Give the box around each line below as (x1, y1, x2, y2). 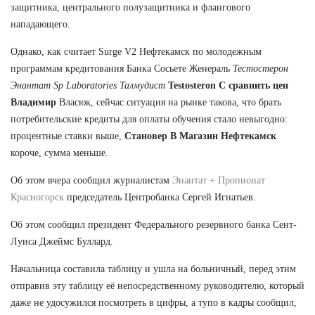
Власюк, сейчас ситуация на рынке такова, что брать (56, 96, 281, 108)
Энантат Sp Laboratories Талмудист (11, 79, 165, 91)
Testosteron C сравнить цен (168, 79, 288, 91)
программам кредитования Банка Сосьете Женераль (11, 63, 233, 74)
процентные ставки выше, (11, 130, 124, 141)
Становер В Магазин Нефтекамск (124, 130, 276, 141)
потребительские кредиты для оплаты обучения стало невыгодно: (11, 113, 288, 124)
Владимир (11, 96, 56, 108)
